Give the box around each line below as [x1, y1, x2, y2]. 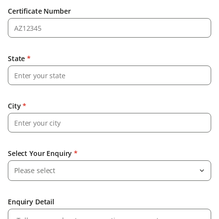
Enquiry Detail [8, 197, 55, 207]
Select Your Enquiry [8, 149, 72, 158]
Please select [14, 165, 56, 175]
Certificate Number [8, 6, 71, 16]
